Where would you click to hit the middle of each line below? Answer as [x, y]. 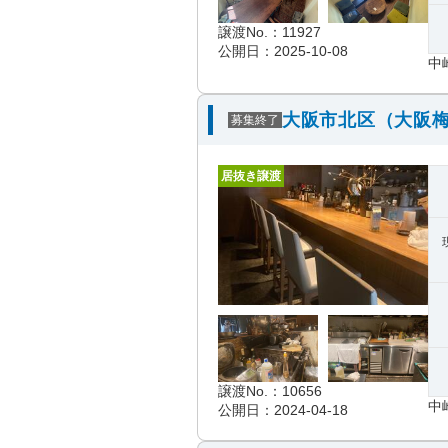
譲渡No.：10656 [270, 391]
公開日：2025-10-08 [283, 51]
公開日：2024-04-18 [283, 410]
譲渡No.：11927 [269, 32]
